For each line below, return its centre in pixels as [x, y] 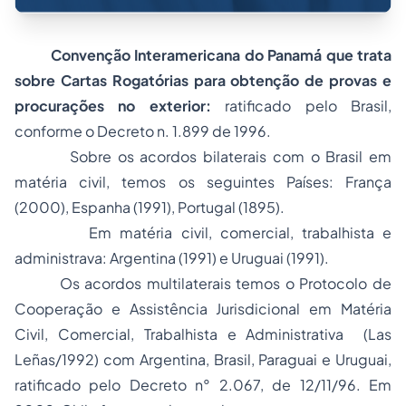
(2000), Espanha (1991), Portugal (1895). [150, 207]
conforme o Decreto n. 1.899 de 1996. [143, 131]
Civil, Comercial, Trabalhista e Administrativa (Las [203, 334]
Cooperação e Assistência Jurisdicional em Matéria [203, 309]
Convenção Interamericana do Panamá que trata [221, 55]
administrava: [62, 258]
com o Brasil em [329, 156]
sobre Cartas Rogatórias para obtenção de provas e [203, 80]
